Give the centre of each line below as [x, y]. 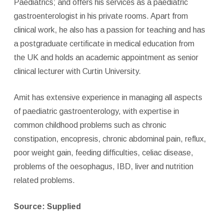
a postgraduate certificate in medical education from [104, 43]
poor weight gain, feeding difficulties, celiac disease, [103, 152]
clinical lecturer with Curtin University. [77, 71]
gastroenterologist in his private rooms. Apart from [101, 16]
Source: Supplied [47, 206]
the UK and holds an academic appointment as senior [106, 57]
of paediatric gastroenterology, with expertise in [96, 111]
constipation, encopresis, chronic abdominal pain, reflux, [110, 139]
